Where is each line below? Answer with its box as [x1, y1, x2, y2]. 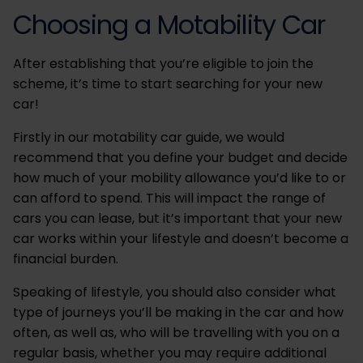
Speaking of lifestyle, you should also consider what [13, 283, 336, 301]
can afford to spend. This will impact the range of [13, 189, 326, 207]
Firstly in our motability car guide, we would [13, 128, 284, 147]
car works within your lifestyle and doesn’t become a [13, 229, 348, 248]
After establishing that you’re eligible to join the [13, 54, 314, 73]
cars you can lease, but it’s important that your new [13, 209, 342, 228]
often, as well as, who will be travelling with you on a [13, 323, 340, 342]
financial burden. [13, 250, 118, 268]
